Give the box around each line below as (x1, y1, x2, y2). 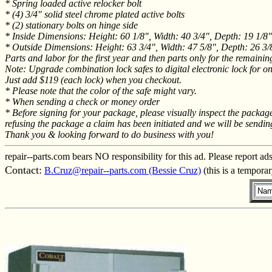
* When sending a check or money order (5, 96, 160, 107)
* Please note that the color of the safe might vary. (5, 85, 197, 96)
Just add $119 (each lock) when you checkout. (5, 74, 182, 85)
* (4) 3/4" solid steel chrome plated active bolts (5, 8, 185, 19)
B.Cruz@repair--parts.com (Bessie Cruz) (44, 165, 201, 175)
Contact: (5, 163, 42, 176)
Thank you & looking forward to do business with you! (5, 129, 214, 140)
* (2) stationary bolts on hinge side (5, 19, 138, 30)
